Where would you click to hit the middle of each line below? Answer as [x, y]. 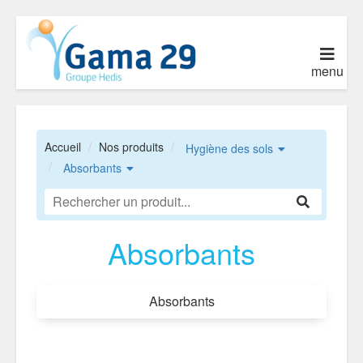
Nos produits [131, 147]
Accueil [63, 147]
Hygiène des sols [229, 148]
